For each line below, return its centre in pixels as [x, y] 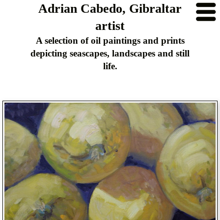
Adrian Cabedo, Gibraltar [110, 9]
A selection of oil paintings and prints [110, 41]
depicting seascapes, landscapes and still [110, 53]
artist [110, 26]
